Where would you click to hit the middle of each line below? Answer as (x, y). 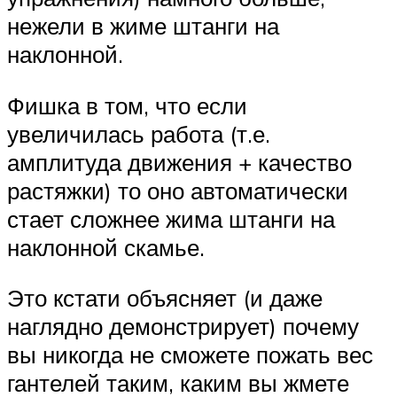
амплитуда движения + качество (179, 162)
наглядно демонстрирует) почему (183, 327)
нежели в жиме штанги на (143, 25)
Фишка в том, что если (127, 105)
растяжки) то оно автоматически (178, 190)
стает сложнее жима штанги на (171, 218)
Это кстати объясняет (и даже (165, 298)
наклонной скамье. (106, 247)
